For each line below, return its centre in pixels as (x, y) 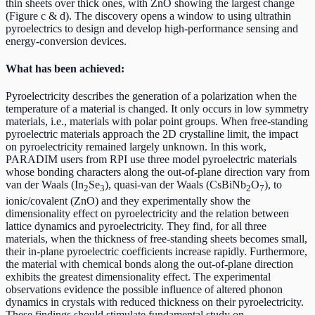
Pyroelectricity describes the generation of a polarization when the (151, 96)
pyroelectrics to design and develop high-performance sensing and (152, 28)
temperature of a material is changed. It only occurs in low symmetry (157, 109)
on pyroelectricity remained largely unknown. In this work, (136, 147)
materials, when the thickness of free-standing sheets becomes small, (156, 238)
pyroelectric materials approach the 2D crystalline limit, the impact (152, 134)
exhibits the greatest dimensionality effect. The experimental (138, 276)
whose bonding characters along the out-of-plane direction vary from (157, 172)
